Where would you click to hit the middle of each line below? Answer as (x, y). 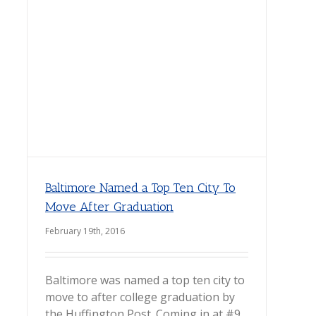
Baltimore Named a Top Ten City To (140, 188)
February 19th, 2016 (85, 231)
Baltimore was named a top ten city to (145, 280)
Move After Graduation (109, 207)
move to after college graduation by (140, 297)
